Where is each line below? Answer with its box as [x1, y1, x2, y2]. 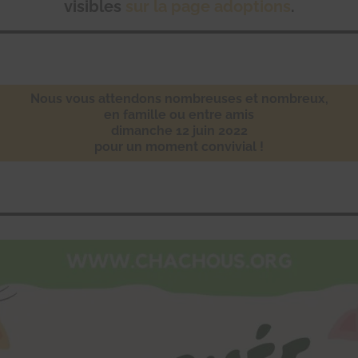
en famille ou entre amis [104, 107, 254, 122]
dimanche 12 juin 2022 [110, 123, 248, 138]
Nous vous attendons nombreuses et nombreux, [30, 91, 328, 106]
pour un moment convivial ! [94, 139, 264, 154]
